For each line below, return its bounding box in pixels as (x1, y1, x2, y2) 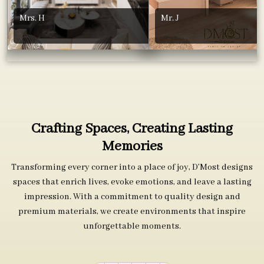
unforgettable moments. (83, 220, 181, 232)
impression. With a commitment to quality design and (24, 191, 240, 202)
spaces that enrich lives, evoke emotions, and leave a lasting (12, 176, 252, 187)
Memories (101, 137, 163, 156)
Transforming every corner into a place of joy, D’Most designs (11, 161, 253, 173)
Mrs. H (19, 12, 45, 24)
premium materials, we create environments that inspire (18, 206, 246, 217)
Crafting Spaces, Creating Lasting (31, 120, 233, 138)
